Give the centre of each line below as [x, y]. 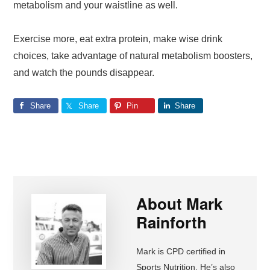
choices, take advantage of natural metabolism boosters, [133, 55]
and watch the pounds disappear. [84, 72]
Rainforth [172, 222]
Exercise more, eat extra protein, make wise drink [118, 39]
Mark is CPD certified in [181, 251]
